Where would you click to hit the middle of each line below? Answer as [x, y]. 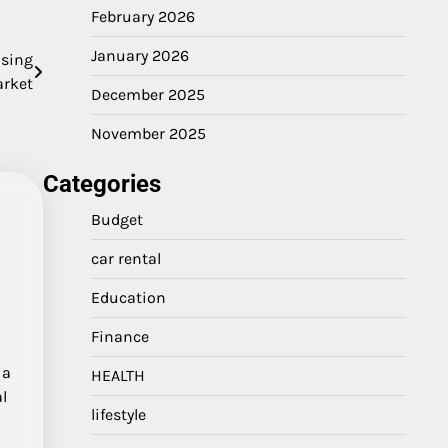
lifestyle [118, 414]
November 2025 [148, 133]
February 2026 [143, 16]
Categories [102, 184]
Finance [120, 336]
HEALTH [118, 375]
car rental [126, 258]
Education [128, 297]
